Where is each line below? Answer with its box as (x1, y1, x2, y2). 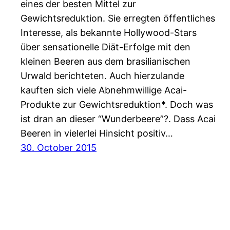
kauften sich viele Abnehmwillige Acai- (21, 84, 187, 95)
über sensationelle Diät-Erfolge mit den (21, 41, 190, 52)
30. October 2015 (21, 142, 97, 153)
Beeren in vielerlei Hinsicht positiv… (21, 127, 173, 139)
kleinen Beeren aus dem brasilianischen (21, 55, 190, 67)
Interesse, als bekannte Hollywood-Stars (21, 27, 197, 38)
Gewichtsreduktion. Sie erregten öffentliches (21, 12, 215, 24)
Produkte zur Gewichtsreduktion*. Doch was (21, 99, 213, 110)
